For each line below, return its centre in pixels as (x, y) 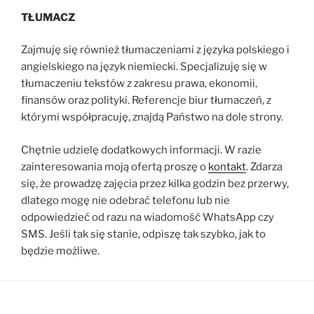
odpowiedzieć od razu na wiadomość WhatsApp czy (148, 217)
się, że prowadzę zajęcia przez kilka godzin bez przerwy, (155, 183)
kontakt (227, 166)
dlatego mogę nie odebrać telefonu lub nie (125, 200)
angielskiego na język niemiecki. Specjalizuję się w (144, 67)
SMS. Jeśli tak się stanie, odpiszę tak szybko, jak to (143, 234)
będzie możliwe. (60, 251)
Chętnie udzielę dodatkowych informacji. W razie (141, 150)
